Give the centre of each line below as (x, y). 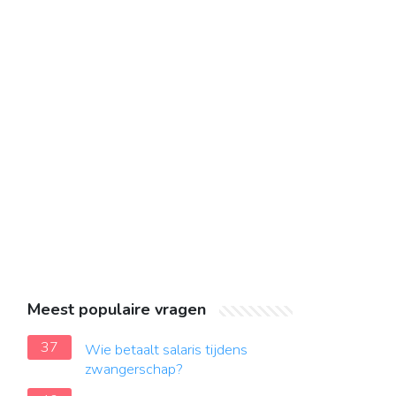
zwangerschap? (134, 369)
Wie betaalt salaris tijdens (166, 350)
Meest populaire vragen (117, 309)
